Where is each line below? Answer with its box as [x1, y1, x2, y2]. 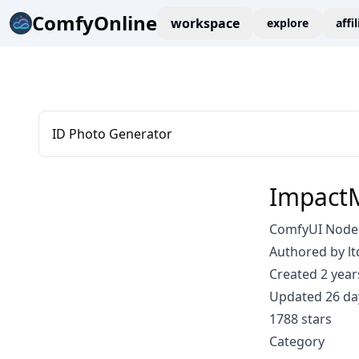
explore [267, 15, 309, 30]
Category [269, 333, 325, 350]
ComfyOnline [32, 10, 157, 36]
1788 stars [269, 310, 332, 328]
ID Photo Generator [52, 125, 172, 143]
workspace [171, 14, 240, 32]
